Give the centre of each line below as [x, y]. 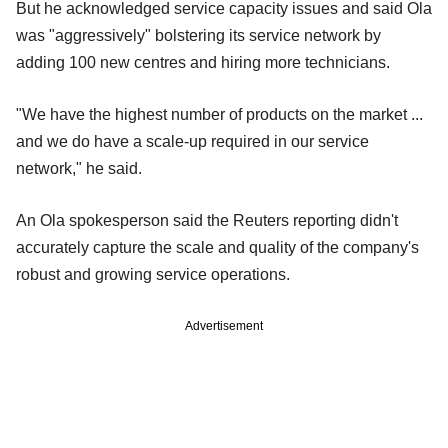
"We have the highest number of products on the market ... [219, 114]
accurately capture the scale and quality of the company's [217, 247]
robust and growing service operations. [153, 274]
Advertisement [224, 325]
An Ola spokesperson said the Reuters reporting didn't [207, 220]
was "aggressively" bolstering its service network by [198, 35]
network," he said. [79, 168]
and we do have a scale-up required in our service [192, 141]
